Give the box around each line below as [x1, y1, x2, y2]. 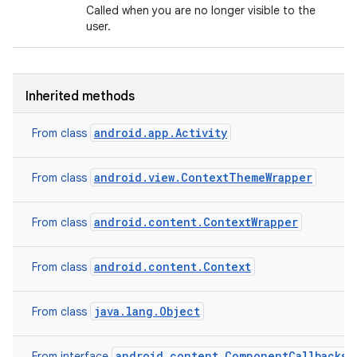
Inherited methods [25, 88, 135, 104]
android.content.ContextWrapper [94, 214, 298, 229]
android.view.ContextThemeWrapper [94, 170, 312, 185]
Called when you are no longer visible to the [86, 3, 316, 18]
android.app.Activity [94, 125, 227, 140]
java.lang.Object [94, 304, 200, 319]
